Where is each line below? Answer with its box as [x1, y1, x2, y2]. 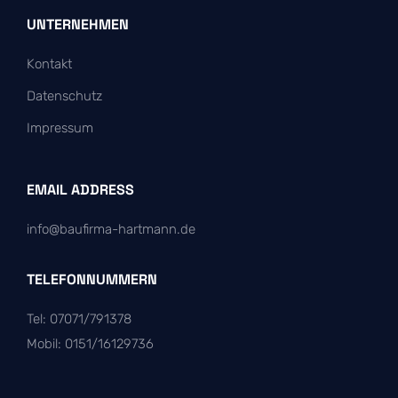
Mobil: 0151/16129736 [27, 336, 154, 352]
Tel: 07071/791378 [27, 311, 131, 327]
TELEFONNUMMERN [27, 270, 157, 289]
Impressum [27, 120, 93, 136]
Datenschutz [27, 88, 102, 104]
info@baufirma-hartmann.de [27, 221, 195, 237]
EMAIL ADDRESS [27, 180, 134, 199]
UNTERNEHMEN [27, 15, 129, 34]
